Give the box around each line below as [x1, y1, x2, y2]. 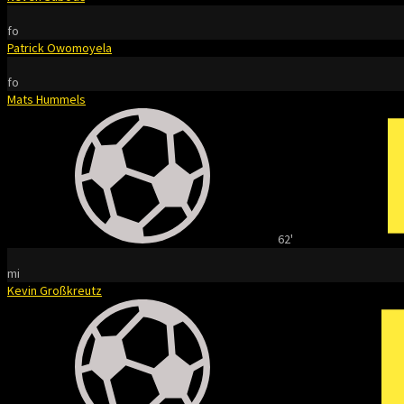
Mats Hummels [7, 91, 86, 107]
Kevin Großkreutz [7, 282, 102, 298]
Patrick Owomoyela [7, 40, 112, 56]
